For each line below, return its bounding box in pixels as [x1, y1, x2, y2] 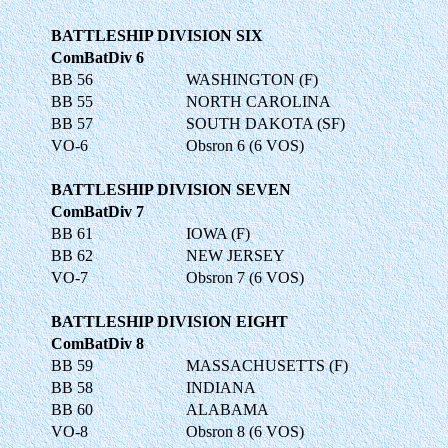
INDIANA [186, 378, 256, 396]
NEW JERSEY [186, 246, 285, 264]
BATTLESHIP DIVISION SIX [51, 26, 263, 44]
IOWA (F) [186, 224, 250, 242]
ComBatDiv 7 [51, 202, 144, 220]
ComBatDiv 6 [51, 48, 144, 66]
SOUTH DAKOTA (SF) [186, 114, 345, 132]
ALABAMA [186, 400, 269, 418]
